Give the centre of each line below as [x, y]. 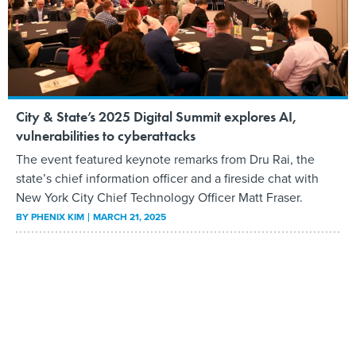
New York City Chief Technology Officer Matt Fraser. [159, 197]
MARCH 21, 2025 [130, 216]
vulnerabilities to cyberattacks [106, 135]
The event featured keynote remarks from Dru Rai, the [165, 159]
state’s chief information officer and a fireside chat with [167, 178]
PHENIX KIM [58, 216]
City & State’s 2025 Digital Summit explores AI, [157, 116]
